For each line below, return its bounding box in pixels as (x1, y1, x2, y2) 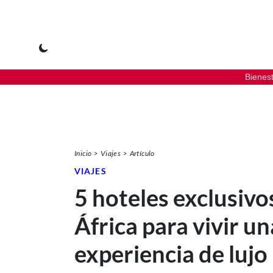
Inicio (74, 148, 92, 158)
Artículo (129, 148, 155, 158)
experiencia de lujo (74, 239, 268, 268)
